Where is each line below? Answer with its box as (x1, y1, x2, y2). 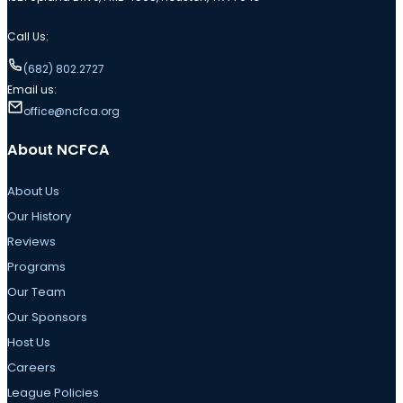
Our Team (7, 282, 66, 300)
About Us (7, 182, 59, 200)
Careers (7, 358, 56, 376)
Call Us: (7, 29, 49, 45)
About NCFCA (7, 139, 110, 161)
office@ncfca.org (23, 103, 120, 120)
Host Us (7, 333, 50, 351)
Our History (7, 207, 71, 225)
